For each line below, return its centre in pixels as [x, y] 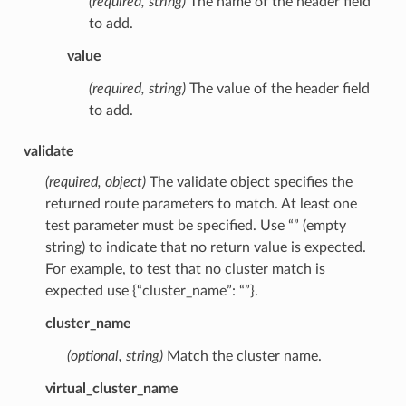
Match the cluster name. [242, 357]
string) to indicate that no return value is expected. [205, 248]
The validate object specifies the [249, 183]
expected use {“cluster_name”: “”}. [151, 291]
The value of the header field [277, 89]
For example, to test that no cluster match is [185, 270]
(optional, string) [115, 357]
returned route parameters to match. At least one [201, 204]
